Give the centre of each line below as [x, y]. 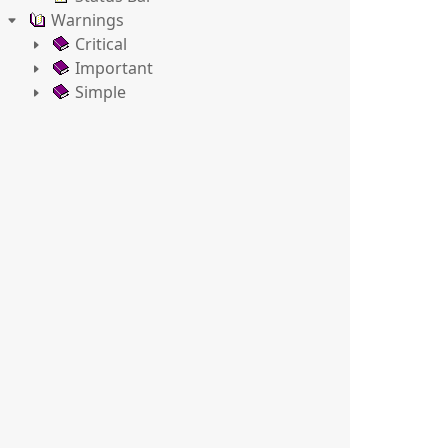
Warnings [87, 20]
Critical [101, 44]
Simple [100, 92]
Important [114, 68]
